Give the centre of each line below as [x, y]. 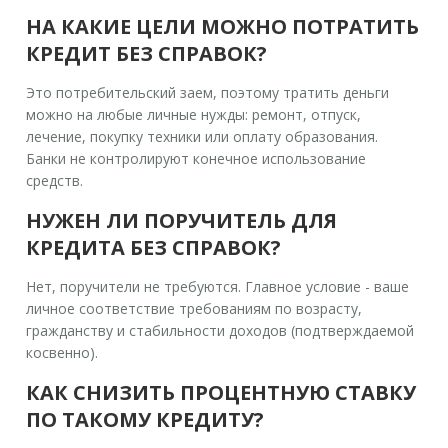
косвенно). [62, 352]
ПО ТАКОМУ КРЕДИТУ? [145, 419]
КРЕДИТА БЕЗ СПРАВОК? [154, 247]
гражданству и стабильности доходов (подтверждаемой [220, 330]
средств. [55, 180]
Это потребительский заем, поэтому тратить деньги [208, 92]
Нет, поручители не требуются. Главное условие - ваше [218, 286]
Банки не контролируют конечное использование [196, 158]
